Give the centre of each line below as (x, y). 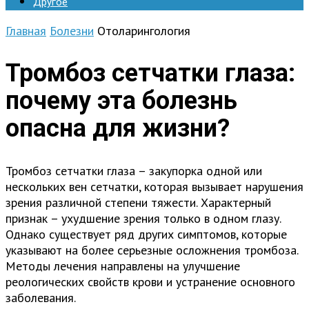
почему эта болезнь (121, 100)
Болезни (72, 31)
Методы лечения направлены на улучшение (123, 266)
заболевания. (41, 297)
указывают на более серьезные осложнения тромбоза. (152, 250)
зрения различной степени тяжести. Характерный (138, 202)
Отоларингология (144, 31)
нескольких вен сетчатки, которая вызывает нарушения (154, 186)
